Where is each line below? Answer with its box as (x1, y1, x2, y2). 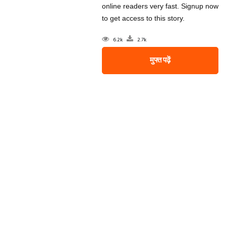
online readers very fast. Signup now (101, 2, 218, 10)
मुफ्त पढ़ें (149, 54, 171, 67)
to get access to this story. (101, 14, 185, 22)
